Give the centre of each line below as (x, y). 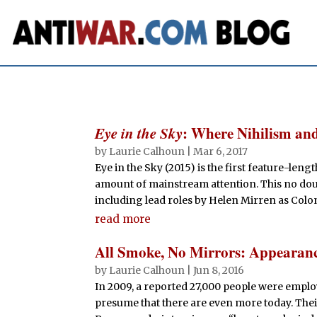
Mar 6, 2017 (221, 152)
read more (123, 219)
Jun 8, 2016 (219, 271)
